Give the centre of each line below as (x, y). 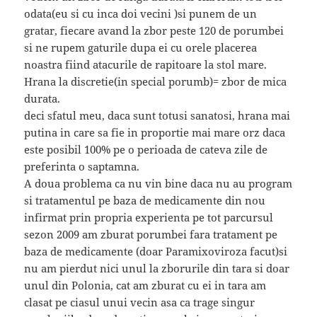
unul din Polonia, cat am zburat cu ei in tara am (145, 286)
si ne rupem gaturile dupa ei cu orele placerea (141, 48)
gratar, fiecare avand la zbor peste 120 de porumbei (154, 31)
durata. (42, 99)
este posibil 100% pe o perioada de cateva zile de (146, 150)
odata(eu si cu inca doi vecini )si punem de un (141, 14)
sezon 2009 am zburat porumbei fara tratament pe (151, 235)
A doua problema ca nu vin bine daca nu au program (158, 184)
